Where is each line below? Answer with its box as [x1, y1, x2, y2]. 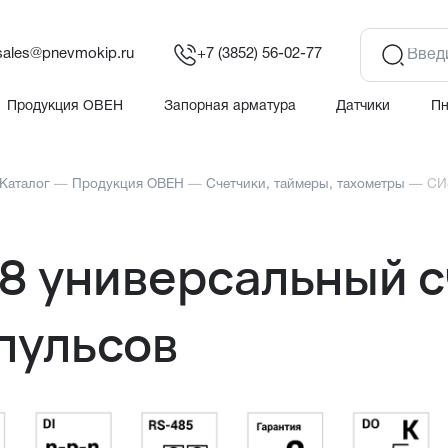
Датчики [336, 99, 391, 113]
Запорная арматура [163, 99, 296, 113]
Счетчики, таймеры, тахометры [206, 178, 405, 192]
